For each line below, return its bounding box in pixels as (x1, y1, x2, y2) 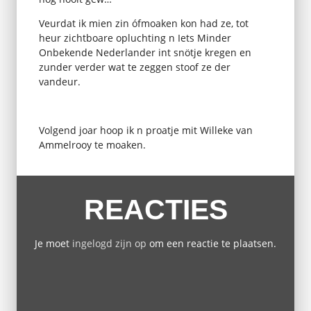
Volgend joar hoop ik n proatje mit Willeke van (38, 123, 253, 137)
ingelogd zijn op (72, 237, 146, 251)
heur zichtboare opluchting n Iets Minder (38, 31, 231, 44)
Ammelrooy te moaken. (38, 137, 146, 151)
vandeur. (38, 74, 81, 88)
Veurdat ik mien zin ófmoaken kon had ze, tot (38, 16, 249, 30)
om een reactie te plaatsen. (146, 237, 276, 251)
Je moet (35, 237, 72, 251)
